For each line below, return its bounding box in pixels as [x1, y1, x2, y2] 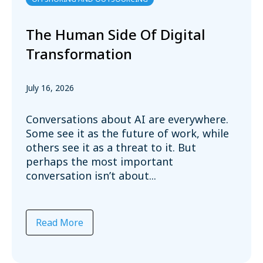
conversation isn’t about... [26, 168, 156, 183]
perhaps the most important [26, 154, 173, 168]
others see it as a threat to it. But [26, 140, 196, 154]
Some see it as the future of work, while [26, 126, 229, 140]
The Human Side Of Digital [26, 25, 205, 44]
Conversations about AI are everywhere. [26, 112, 228, 126]
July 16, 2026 [26, 82, 74, 93]
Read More [36, 216, 83, 230]
